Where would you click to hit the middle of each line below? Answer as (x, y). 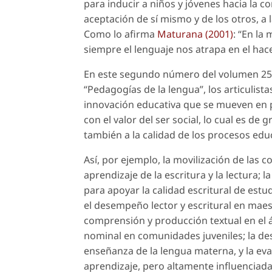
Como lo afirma (121, 34)
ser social (177, 120)
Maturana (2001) (195, 34)
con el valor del (120, 120)
